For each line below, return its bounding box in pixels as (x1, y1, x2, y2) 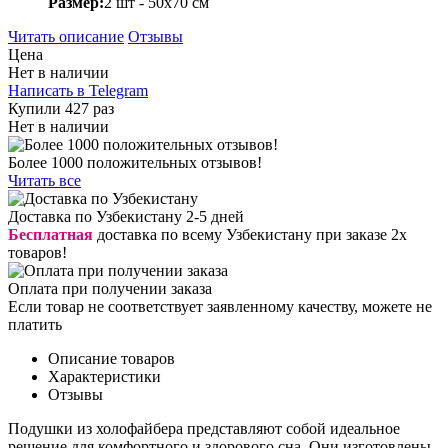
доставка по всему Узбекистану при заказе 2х (93, 225, 407, 243)
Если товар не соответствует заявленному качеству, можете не (8, 297, 432, 315)
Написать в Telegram (8, 81, 148, 99)
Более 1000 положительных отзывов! (8, 153, 262, 171)
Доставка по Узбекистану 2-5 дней (8, 207, 244, 225)
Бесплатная (8, 225, 93, 243)
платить (8, 315, 62, 333)
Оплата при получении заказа (8, 279, 212, 297)
